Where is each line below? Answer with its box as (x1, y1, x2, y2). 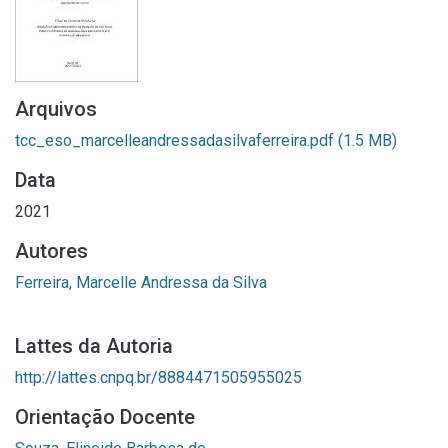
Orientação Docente (15, 405, 195, 429)
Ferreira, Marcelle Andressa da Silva (15, 273, 267, 292)
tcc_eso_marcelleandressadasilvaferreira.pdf (15, 131, 338, 150)
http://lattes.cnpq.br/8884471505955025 (15, 368, 302, 387)
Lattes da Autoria (15, 334, 173, 358)
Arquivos (15, 97, 97, 121)
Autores (15, 239, 88, 263)
